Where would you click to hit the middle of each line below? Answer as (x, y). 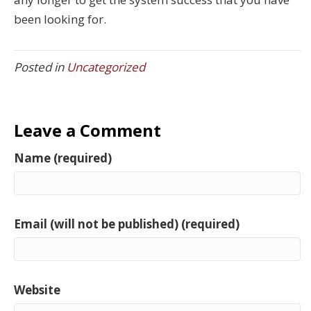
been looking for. (60, 19)
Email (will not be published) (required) (127, 224)
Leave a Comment (87, 131)
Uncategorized (106, 67)
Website (37, 290)
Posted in (40, 67)
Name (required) (63, 158)
